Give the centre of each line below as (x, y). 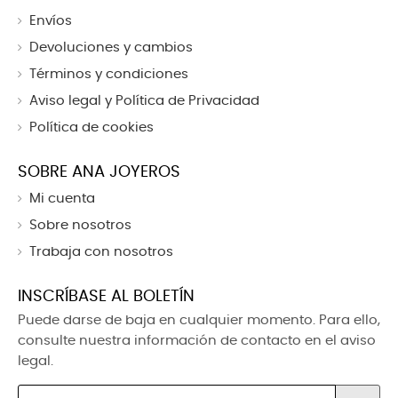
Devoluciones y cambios (111, 48)
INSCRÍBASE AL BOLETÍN (106, 297)
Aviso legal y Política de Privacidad (144, 101)
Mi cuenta (62, 199)
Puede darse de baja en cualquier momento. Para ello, (199, 321)
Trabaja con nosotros (101, 252)
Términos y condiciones (109, 75)
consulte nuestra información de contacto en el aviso (197, 341)
